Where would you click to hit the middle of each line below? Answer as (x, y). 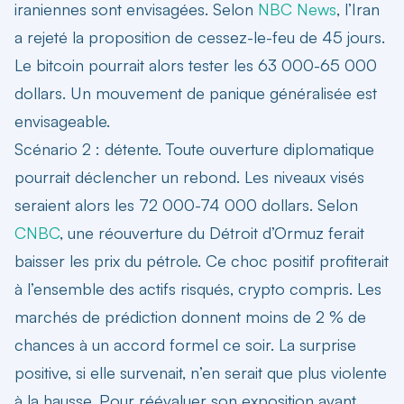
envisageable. (62, 120)
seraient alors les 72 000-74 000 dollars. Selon (186, 204)
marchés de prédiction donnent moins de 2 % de (190, 316)
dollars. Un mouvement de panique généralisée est (196, 92)
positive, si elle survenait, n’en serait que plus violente (201, 372)
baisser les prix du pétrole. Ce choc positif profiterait (202, 260)
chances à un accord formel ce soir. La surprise (185, 344)
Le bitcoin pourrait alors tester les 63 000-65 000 (196, 64)
